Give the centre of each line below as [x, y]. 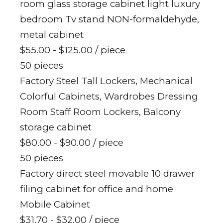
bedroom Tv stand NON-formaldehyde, [110, 19]
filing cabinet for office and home [97, 189]
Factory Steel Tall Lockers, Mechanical [106, 81]
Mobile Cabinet [55, 205]
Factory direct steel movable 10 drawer [107, 174]
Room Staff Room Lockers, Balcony [100, 112]
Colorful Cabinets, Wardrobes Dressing [109, 97]
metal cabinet [52, 35]
